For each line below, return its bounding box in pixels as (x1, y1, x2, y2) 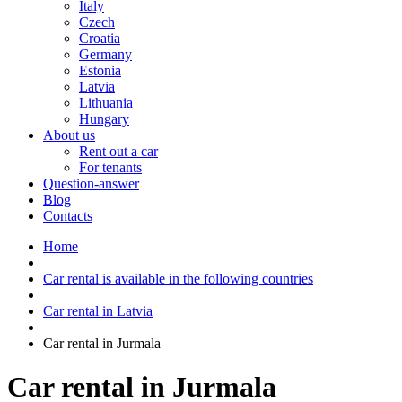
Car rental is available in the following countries (43, 271, 313, 286)
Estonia (79, 63, 121, 78)
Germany (79, 47, 132, 62)
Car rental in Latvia (43, 303, 153, 319)
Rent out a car (79, 144, 158, 159)
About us (43, 127, 95, 143)
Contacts (43, 208, 92, 223)
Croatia (79, 31, 120, 46)
